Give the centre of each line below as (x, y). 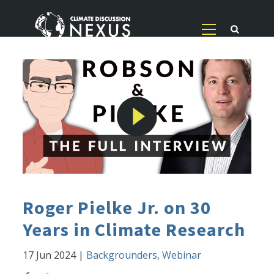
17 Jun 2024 (50, 255)
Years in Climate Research (134, 230)
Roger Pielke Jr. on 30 (117, 208)
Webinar (182, 255)
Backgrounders (122, 255)
